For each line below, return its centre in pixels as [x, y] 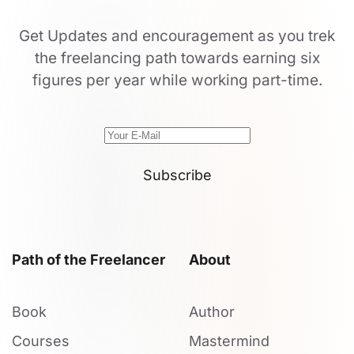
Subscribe [177, 175]
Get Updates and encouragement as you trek [177, 36]
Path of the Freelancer [88, 260]
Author [212, 312]
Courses [41, 341]
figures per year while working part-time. [177, 81]
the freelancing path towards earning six [177, 58]
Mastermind [229, 341]
